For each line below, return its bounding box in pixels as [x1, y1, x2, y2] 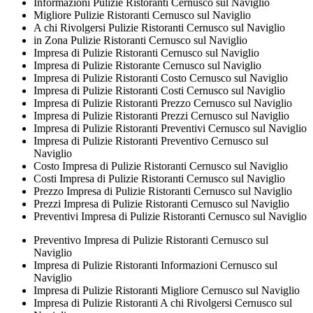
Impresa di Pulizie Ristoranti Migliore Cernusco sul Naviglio [34, 284, 300, 296]
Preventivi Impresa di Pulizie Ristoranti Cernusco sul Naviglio [34, 210, 307, 222]
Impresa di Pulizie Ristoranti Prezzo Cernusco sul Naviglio [34, 96, 292, 109]
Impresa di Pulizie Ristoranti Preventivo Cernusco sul [34, 134, 268, 147]
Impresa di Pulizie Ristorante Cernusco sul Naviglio [34, 59, 261, 71]
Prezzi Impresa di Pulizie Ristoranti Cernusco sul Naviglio [34, 197, 289, 210]
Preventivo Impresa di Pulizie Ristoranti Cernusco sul [34, 233, 268, 246]
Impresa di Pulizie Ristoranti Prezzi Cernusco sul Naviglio [34, 109, 289, 122]
